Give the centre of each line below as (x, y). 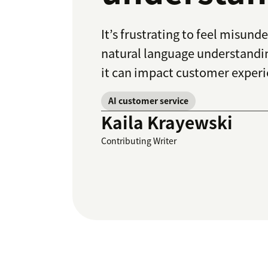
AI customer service (148, 101)
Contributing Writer (139, 141)
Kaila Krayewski (167, 123)
